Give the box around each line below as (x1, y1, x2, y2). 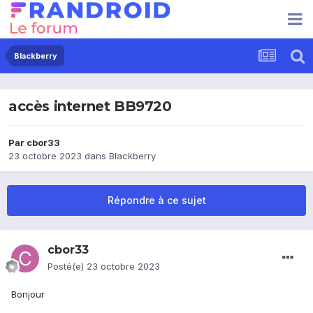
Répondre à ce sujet (107, 194, 206, 207)
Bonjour (11, 289, 45, 300)
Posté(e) (48, 261, 87, 272)
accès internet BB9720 (8, 98, 172, 115)
